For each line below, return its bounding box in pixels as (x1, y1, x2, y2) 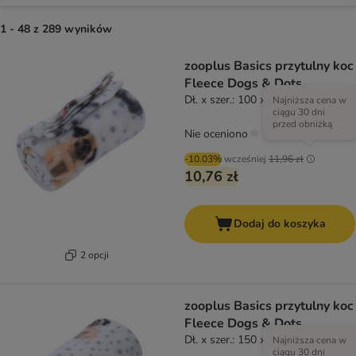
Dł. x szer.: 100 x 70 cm (184, 92, 299, 108)
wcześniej (224, 153, 266, 166)
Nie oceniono (184, 126, 248, 142)
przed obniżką (273, 118, 332, 131)
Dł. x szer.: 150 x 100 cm (184, 332, 305, 348)
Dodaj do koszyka (233, 216, 326, 232)
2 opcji (79, 248, 109, 261)
